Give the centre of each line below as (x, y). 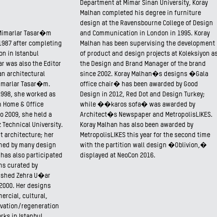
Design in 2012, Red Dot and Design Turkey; (142, 94)
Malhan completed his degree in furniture (140, 13)
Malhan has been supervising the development (147, 44)
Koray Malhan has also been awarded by (137, 125)
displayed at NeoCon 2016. (118, 155)
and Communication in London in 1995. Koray (145, 33)
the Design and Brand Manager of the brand (143, 64)
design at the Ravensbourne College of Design (147, 23)
